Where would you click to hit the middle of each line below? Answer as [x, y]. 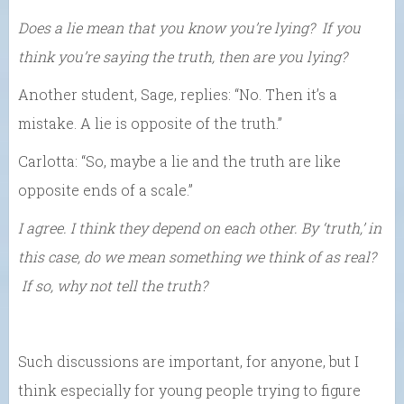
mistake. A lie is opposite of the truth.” [150, 124]
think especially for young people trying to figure [189, 390]
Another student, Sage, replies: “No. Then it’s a [178, 95]
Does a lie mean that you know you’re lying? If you [189, 28]
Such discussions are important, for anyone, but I [188, 362]
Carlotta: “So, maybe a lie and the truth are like [179, 161]
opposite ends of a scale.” [106, 190]
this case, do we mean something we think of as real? [197, 257]
